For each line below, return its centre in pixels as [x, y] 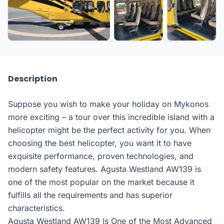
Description [33, 79]
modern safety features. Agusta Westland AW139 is [104, 169]
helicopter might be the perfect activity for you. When [109, 130]
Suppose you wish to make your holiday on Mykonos [108, 104]
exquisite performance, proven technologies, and [101, 156]
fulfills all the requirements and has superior [90, 195]
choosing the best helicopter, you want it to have [100, 143]
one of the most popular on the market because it [101, 182]
